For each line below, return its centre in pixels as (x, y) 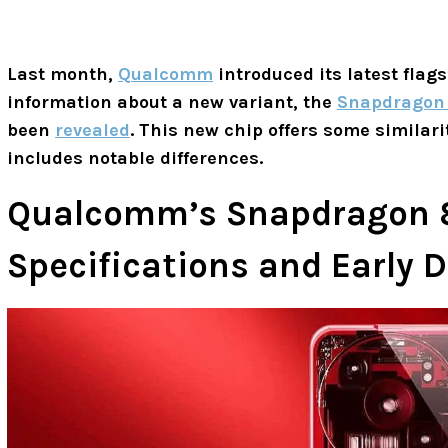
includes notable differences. (135, 157)
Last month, (62, 73)
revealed (92, 129)
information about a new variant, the (172, 101)
